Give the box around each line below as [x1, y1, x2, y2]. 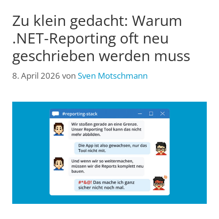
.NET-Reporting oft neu [12, 27, 169, 48]
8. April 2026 [12, 70, 60, 82]
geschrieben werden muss [12, 45, 190, 66]
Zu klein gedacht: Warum [12, 10, 182, 30]
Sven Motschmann [78, 70, 148, 82]
